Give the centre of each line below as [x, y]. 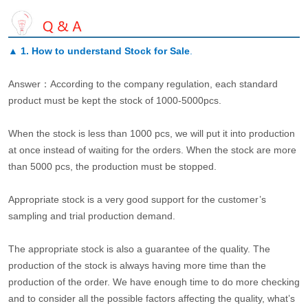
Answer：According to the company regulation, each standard [143, 84]
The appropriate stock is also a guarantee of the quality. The [139, 249]
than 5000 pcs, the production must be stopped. [112, 167]
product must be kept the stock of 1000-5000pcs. [114, 101]
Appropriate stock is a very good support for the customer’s [137, 200]
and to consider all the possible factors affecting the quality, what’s [151, 299]
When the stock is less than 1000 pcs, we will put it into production [151, 134]
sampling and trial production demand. [91, 216]
